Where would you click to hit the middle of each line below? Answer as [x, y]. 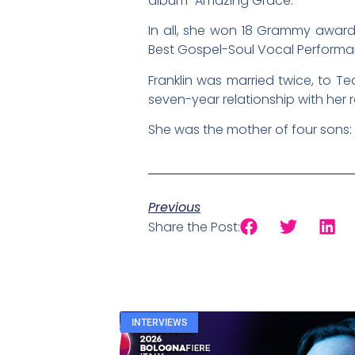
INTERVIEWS [159, 322]
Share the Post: [194, 227]
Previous [174, 208]
